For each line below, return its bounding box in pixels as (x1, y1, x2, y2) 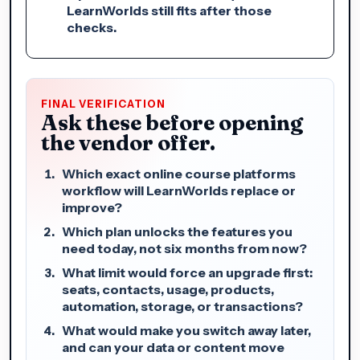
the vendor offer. (41, 129, 215, 156)
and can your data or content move (62, 338, 284, 355)
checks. (67, 18, 117, 35)
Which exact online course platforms (62, 165, 296, 182)
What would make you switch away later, (62, 321, 311, 338)
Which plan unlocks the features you (62, 223, 292, 239)
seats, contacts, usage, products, (62, 280, 274, 297)
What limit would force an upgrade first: (62, 264, 313, 280)
